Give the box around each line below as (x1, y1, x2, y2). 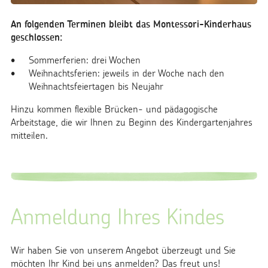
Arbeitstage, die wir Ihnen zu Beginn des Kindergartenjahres (11, 115, 252, 128)
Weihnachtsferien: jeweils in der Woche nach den (29, 66, 224, 79)
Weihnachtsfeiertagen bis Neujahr (29, 80, 163, 92)
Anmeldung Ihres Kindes (11, 202, 224, 230)
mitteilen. (11, 129, 48, 141)
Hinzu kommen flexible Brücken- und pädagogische (11, 102, 218, 115)
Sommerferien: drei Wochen (29, 53, 141, 66)
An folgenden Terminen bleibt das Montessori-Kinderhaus (11, 17, 251, 30)
